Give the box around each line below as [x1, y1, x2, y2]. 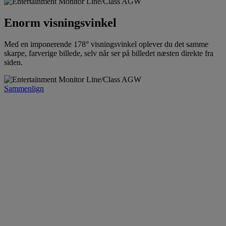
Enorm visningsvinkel [4, 16, 117, 30]
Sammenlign [4, 84, 44, 93]
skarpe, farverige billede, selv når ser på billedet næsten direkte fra [4, 48, 213, 58]
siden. [4, 58, 23, 67]
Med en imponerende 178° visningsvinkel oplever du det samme [4, 39, 208, 48]
